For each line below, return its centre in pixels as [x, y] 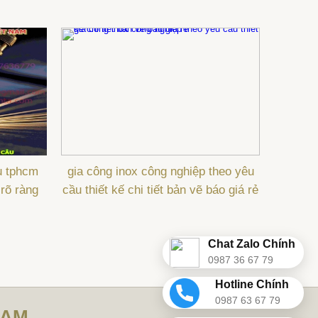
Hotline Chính [252, 284]
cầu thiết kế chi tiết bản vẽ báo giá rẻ [160, 190]
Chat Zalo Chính [252, 243]
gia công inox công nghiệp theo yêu [160, 171]
